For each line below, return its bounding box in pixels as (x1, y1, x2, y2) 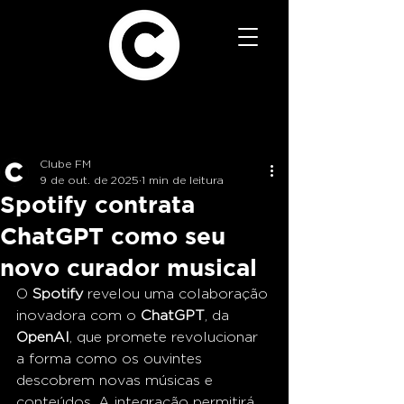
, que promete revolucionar (69, 329, 262, 344)
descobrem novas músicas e (16, 372, 217, 388)
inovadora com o (16, 308, 141, 323)
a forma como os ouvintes (16, 351, 207, 366)
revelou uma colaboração (83, 286, 272, 301)
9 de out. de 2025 (40, 174, 139, 186)
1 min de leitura (142, 174, 224, 186)
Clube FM (40, 158, 91, 170)
